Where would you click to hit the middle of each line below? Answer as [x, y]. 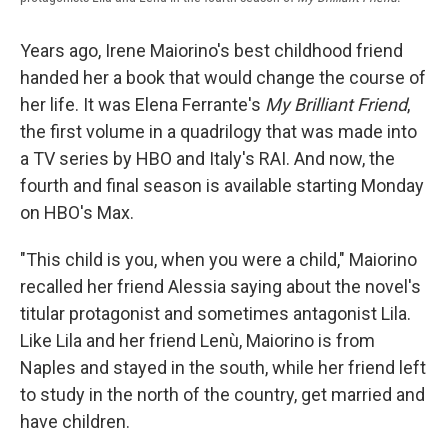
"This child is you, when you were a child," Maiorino [218, 260]
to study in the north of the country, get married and [222, 395]
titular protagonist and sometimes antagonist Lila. [215, 314]
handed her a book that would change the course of [223, 78]
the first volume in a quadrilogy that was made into [218, 132]
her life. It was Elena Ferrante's [142, 105]
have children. [75, 422]
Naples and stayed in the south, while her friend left [223, 368]
